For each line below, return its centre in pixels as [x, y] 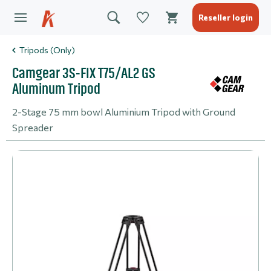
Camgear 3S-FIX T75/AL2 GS [84, 73]
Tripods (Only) [47, 50]
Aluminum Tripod [56, 89]
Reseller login [226, 17]
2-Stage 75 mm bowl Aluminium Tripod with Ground [124, 112]
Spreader [33, 127]
